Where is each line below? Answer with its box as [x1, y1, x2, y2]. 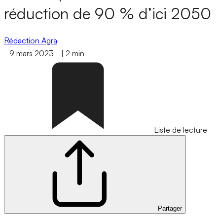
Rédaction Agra [4, 35, 57, 45]
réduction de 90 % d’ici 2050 [4, 3, 211, 24]
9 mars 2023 [9, 48, 54, 59]
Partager [158, 205, 182, 213]
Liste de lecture [154, 125, 207, 135]
